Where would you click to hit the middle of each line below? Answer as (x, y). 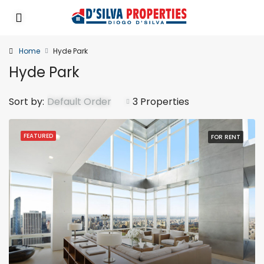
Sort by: (27, 102)
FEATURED (38, 136)
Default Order (79, 102)
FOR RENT (226, 137)
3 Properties (161, 102)
